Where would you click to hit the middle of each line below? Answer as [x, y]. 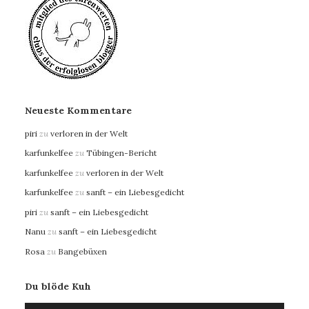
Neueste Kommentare [78, 110]
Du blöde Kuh [58, 286]
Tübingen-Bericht [121, 153]
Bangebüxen [82, 251]
